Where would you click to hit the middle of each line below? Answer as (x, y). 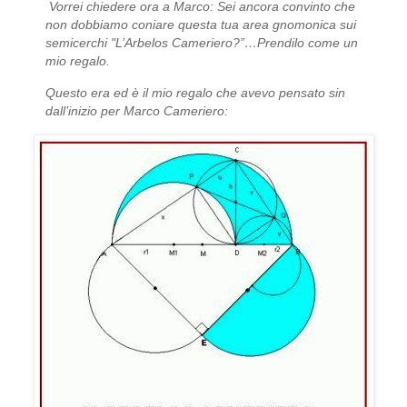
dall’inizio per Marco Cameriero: (137, 111)
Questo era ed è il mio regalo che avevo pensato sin (195, 93)
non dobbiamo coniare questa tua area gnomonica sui (201, 24)
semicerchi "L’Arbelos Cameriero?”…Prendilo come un (202, 42)
